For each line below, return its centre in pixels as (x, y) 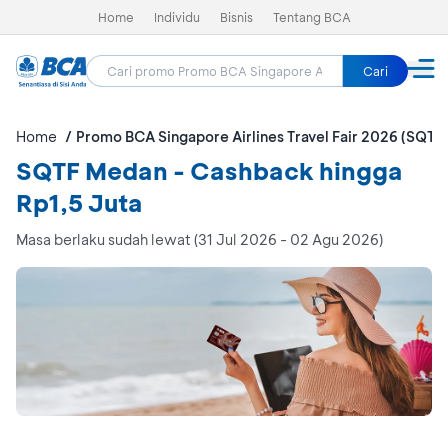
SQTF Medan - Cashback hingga (209, 170)
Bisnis (236, 17)
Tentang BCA (311, 17)
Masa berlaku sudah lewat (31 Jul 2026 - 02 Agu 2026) (199, 239)
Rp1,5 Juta (79, 202)
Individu (176, 17)
